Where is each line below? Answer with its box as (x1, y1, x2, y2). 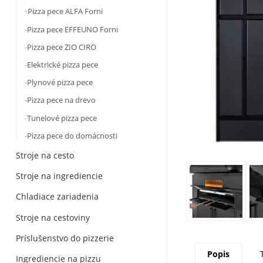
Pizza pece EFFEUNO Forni (26, 23, 118, 35)
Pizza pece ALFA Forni (27, 6, 103, 17)
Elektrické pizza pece (26, 59, 98, 70)
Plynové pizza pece (26, 77, 93, 88)
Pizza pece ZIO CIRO (26, 41, 96, 52)
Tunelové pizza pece (26, 112, 97, 123)
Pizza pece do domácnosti (26, 130, 117, 141)
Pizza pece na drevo (26, 95, 96, 106)
